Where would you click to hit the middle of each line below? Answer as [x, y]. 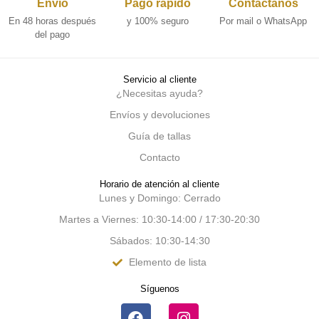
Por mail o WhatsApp [263, 21]
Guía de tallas [159, 136]
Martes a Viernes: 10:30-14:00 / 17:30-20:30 [159, 220]
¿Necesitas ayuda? [159, 94]
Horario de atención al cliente [159, 184]
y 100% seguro [158, 21]
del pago [53, 34]
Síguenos [159, 289]
